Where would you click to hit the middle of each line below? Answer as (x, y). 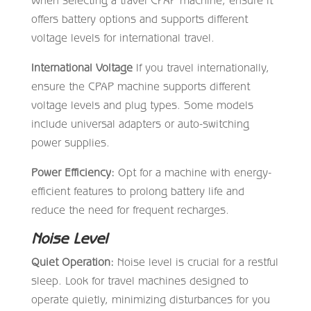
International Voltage (82, 67)
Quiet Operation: (72, 261)
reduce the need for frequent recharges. (130, 209)
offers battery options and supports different (139, 18)
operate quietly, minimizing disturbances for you (150, 299)
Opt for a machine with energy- (193, 172)
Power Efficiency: (73, 172)
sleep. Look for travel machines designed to (140, 280)
